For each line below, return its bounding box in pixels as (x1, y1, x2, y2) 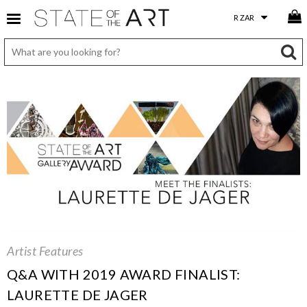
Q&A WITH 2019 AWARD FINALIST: (7, 265, 241, 282)
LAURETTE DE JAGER (7, 286, 148, 303)
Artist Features (7, 243, 84, 258)
